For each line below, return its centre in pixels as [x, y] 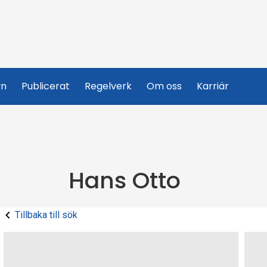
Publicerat [46, 86]
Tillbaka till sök [46, 215]
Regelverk [108, 86]
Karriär [213, 86]
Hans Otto [125, 180]
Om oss [164, 86]
